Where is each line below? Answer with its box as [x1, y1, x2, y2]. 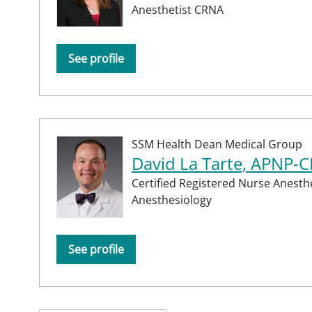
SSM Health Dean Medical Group [132, 136, 302, 153]
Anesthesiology [132, 192, 212, 208]
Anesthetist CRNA [132, 2, 224, 18]
